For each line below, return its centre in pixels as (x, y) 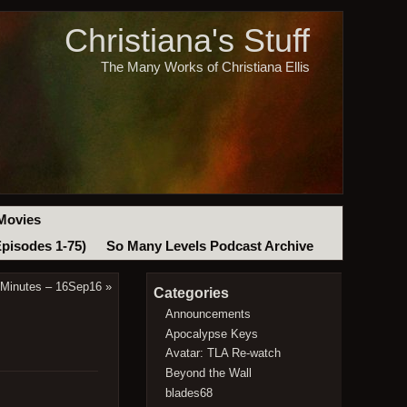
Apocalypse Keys (212, 333)
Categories (191, 293)
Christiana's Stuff (187, 41)
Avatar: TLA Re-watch (223, 353)
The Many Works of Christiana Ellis (205, 67)
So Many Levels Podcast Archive (209, 247)
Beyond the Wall (209, 372)
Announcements (208, 313)
